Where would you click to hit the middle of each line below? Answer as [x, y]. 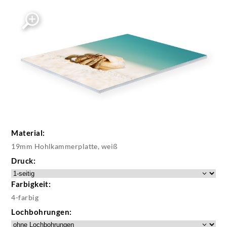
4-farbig [25, 198]
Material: [28, 133]
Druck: [24, 161]
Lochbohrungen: [42, 212]
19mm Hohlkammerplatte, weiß [65, 146]
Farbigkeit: [31, 184]
